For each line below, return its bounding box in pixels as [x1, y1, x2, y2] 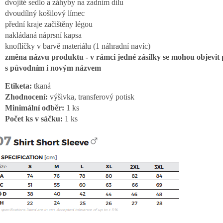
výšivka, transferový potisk [48, 93, 134, 102]
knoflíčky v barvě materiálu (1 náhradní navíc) [5, 42, 150, 51]
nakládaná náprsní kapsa [5, 31, 82, 40]
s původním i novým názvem [5, 64, 101, 73]
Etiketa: [5, 82, 32, 91]
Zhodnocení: [5, 93, 48, 102]
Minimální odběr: [5, 104, 64, 112]
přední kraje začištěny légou [5, 20, 93, 29]
